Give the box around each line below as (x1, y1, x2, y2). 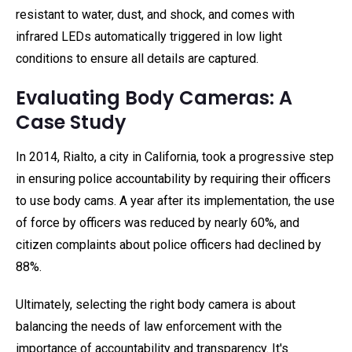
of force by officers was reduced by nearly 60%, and (16, 215, 299, 230)
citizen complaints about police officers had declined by (16, 237, 321, 252)
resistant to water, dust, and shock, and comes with (16, 7, 295, 22)
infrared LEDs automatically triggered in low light (16, 29, 282, 44)
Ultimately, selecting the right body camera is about (16, 297, 295, 312)
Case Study (16, 109, 126, 135)
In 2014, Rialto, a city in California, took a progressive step (16, 149, 334, 164)
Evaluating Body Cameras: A (16, 85, 292, 111)
